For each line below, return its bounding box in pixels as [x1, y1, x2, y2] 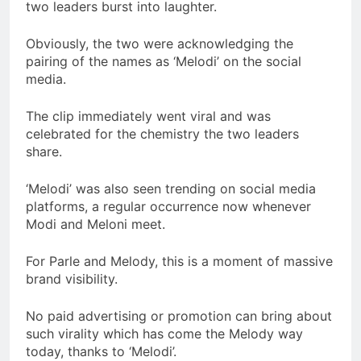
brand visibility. [26, 270, 118, 287]
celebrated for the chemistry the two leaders [26, 125, 299, 142]
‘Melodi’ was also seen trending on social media [26, 180, 316, 197]
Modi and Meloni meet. [26, 215, 165, 232]
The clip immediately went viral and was [26, 107, 271, 124]
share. [26, 143, 62, 160]
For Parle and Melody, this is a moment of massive [26, 252, 333, 269]
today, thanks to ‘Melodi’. [26, 342, 176, 359]
